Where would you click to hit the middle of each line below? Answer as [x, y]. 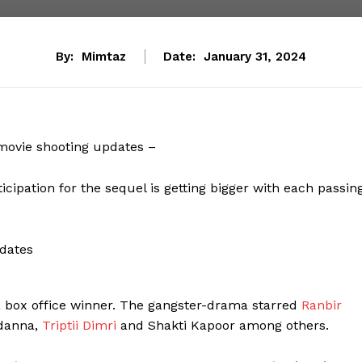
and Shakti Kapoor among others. [223, 326]
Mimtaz [104, 57]
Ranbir [322, 305]
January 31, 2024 [255, 57]
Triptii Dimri [79, 326]
